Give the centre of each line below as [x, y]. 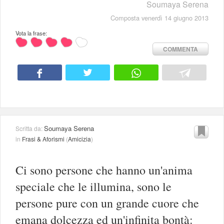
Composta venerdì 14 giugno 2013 [159, 17]
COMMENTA [180, 49]
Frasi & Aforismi [43, 138]
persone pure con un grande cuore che [107, 203]
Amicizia [79, 138]
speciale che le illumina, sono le [93, 186]
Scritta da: [30, 128]
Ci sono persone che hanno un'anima [104, 170]
